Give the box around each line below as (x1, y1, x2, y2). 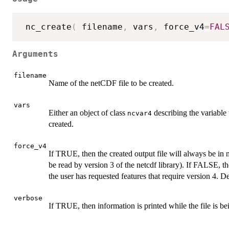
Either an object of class (49, 108, 127, 117)
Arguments (12, 50, 58, 59)
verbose (14, 194, 42, 202)
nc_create (20, 21, 72, 32)
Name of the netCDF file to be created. (49, 78, 174, 87)
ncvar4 (127, 109, 152, 117)
